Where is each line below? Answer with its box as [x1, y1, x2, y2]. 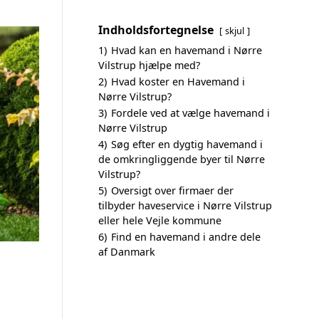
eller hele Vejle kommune [98, 214, 221, 227]
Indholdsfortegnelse [98, 22, 214, 38]
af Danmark [98, 245, 155, 258]
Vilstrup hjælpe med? [98, 58, 200, 72]
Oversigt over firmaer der [111, 184, 234, 197]
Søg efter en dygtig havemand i [111, 137, 263, 151]
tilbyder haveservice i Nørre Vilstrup [98, 199, 272, 212]
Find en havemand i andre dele [111, 230, 261, 244]
